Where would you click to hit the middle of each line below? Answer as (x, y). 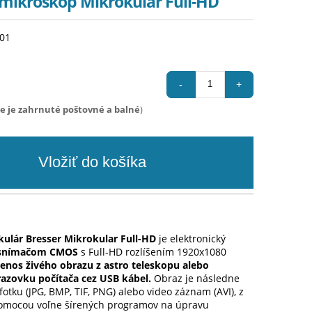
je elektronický (191, 238)
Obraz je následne (197, 278)
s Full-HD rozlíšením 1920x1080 (153, 251)
